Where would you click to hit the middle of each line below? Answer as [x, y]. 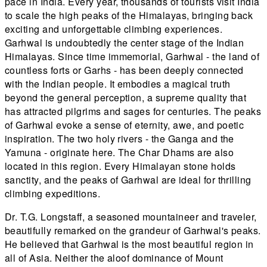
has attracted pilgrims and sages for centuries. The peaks [133, 111]
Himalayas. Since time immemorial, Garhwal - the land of [132, 56]
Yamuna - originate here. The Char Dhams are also [119, 152]
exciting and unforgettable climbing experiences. [114, 29]
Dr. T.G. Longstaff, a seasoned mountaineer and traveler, [131, 216]
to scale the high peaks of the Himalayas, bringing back [129, 15]
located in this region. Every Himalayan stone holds [120, 166]
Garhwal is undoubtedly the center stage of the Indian [125, 42]
